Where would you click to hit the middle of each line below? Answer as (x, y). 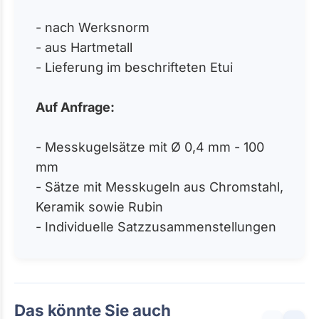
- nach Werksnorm (93, 27)
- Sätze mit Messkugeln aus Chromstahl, (159, 187)
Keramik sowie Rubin (99, 206)
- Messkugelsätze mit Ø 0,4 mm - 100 (150, 147)
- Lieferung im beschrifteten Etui (134, 67)
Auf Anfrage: (75, 107)
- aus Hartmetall (84, 47)
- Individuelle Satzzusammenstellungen (156, 226)
